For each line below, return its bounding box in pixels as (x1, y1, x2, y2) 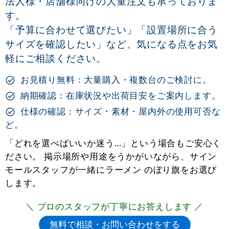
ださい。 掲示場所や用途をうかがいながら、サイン (5, 150, 217, 162)
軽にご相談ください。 (5, 51, 106, 65)
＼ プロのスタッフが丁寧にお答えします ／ (26, 200, 203, 212)
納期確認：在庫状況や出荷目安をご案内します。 (18, 89, 221, 101)
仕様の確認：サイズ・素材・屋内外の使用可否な (18, 105, 221, 117)
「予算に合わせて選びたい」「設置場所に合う (5, 22, 218, 36)
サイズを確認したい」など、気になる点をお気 (5, 36, 218, 51)
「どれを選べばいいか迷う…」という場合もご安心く (5, 136, 222, 149)
